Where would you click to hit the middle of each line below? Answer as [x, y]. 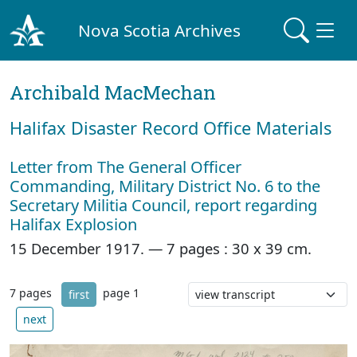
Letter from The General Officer [126, 167]
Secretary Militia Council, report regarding [163, 205]
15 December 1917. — [88, 248]
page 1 [121, 293]
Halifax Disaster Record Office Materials [171, 128]
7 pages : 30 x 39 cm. [239, 248]
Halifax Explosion [73, 224]
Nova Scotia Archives [160, 30]
